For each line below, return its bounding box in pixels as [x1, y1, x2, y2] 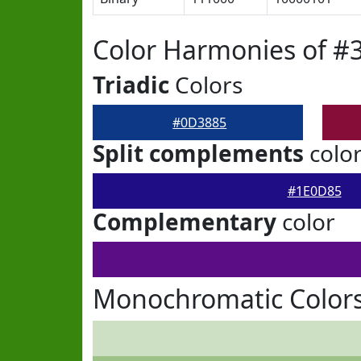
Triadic [93, 69, 169, 100]
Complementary [93, 206, 276, 237]
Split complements [93, 138, 304, 168]
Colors [169, 69, 243, 100]
